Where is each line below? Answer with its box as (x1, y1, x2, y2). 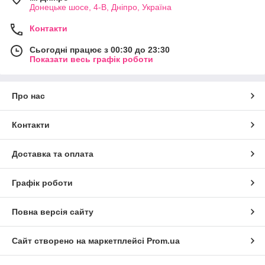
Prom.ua (147, 236, 180, 246)
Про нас (12, 91, 45, 101)
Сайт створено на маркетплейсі (12, 236, 147, 246)
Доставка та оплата (12, 149, 93, 159)
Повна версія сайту (12, 207, 93, 217)
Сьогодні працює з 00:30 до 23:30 (30, 45, 170, 55)
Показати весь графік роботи (30, 54, 153, 64)
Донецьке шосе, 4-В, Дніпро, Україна (30, 2, 172, 12)
